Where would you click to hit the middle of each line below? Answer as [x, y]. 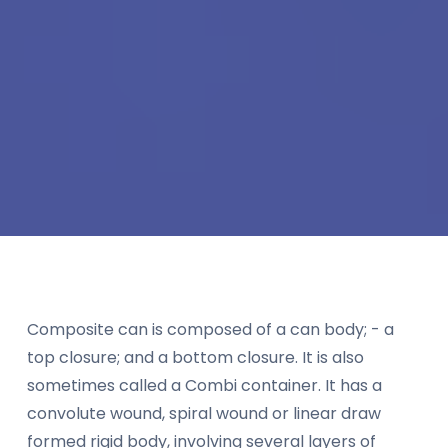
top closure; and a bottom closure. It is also [195, 357]
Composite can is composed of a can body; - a [210, 329]
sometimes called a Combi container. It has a [204, 385]
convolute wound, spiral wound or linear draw [204, 413]
